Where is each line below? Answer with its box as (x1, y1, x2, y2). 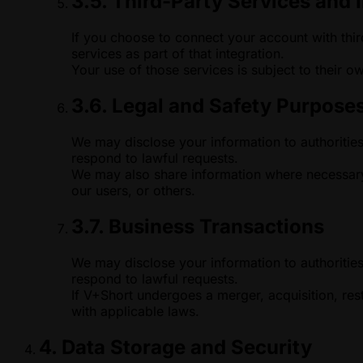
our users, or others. (71, 182, 195, 199)
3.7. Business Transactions (71, 214, 324, 238)
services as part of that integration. (71, 45, 284, 62)
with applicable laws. (71, 302, 199, 319)
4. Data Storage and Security (39, 335, 312, 359)
